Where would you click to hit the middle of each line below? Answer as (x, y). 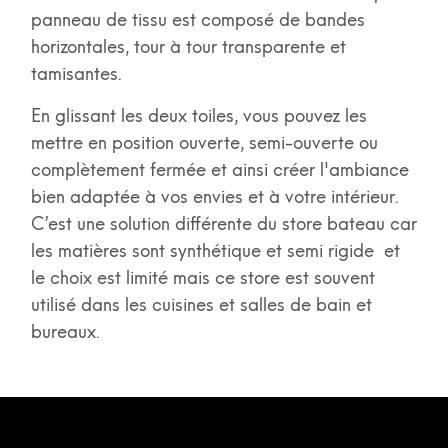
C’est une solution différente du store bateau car (223, 224)
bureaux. (65, 332)
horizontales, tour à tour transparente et (188, 47)
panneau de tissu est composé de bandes (197, 20)
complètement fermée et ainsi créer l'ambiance (219, 170)
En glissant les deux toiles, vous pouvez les (198, 116)
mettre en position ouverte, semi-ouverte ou (204, 143)
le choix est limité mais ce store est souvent (202, 278)
